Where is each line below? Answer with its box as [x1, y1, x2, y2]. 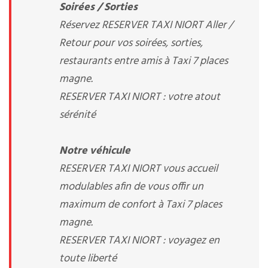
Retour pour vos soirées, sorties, [59, 35, 203, 52]
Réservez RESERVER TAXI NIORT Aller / [59, 17, 233, 34]
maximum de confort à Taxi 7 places [59, 196, 222, 214]
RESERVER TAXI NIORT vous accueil [59, 160, 218, 178]
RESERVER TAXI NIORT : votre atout [59, 89, 220, 106]
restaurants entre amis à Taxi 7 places [59, 53, 228, 70]
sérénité [59, 106, 96, 124]
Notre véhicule [59, 142, 130, 160]
